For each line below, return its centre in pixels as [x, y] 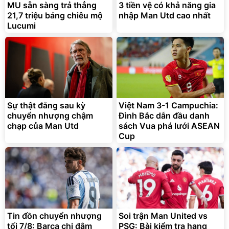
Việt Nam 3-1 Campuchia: [168, 106]
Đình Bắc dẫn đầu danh [164, 116]
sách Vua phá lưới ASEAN [169, 126]
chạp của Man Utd [43, 126]
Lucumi [21, 26]
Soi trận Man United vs [163, 216]
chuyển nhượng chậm [50, 116]
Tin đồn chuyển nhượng [54, 216]
